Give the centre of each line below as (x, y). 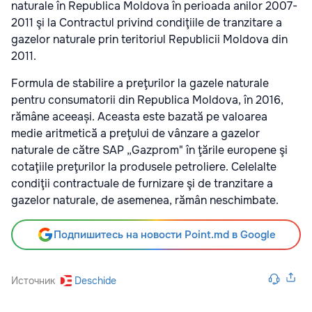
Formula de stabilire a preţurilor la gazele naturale (140, 83)
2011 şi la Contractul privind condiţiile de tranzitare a (147, 22)
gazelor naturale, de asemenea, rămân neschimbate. (145, 200)
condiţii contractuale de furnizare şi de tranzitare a (142, 183)
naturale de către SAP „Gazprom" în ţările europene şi (149, 150)
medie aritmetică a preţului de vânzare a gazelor (135, 133)
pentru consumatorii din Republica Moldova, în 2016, (147, 100)
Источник (33, 280)
